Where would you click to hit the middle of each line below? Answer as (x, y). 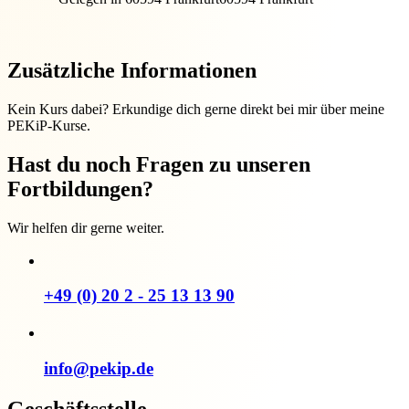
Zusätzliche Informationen (132, 71)
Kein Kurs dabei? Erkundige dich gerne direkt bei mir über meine (196, 109)
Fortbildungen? (80, 189)
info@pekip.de (99, 368)
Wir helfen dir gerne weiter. (86, 227)
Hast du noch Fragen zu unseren (159, 164)
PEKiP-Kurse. (49, 125)
